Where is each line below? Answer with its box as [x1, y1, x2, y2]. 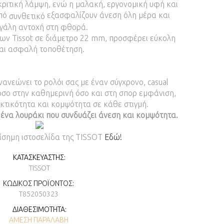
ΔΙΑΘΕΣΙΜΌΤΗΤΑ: [12, 205, 66, 213]
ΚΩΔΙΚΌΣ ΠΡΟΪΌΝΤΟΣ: [3, 179, 74, 187]
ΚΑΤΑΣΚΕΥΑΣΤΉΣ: [13, 153, 65, 161]
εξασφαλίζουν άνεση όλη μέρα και [45, 10, 170, 19]
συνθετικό [9, 11, 45, 20]
